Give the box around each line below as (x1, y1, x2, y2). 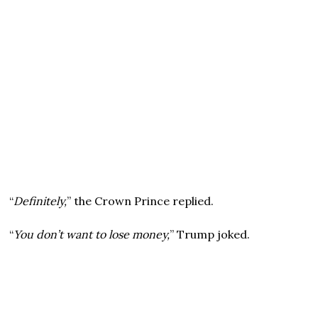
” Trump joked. (170, 226, 251, 241)
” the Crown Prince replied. (67, 193, 214, 208)
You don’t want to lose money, (13, 226, 170, 241)
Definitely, (13, 193, 67, 208)
